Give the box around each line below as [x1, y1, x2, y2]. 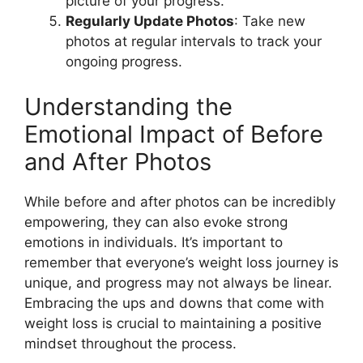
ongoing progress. [66, 53, 182, 70]
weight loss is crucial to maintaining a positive [24, 314, 322, 331]
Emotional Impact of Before [24, 119, 323, 148]
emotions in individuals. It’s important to [24, 233, 283, 250]
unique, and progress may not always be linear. [24, 274, 332, 291]
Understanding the [24, 92, 233, 121]
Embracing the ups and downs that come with [24, 294, 324, 311]
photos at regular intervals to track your [66, 33, 322, 49]
